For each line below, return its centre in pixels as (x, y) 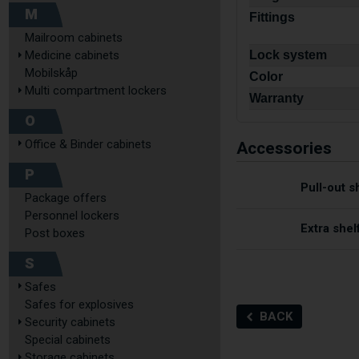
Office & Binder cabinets (88, 144)
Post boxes (55, 233)
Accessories (284, 149)
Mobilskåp (51, 73)
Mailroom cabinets (74, 38)
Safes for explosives (79, 305)
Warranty (277, 98)
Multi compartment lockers (96, 91)
